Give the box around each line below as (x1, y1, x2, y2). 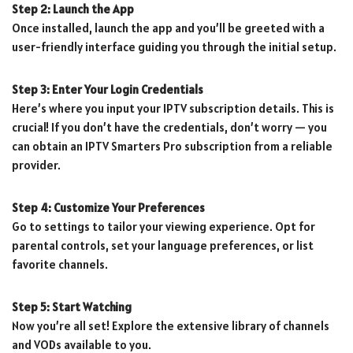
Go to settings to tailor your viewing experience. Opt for (12, 218, 315, 234)
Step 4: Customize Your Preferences (12, 199, 205, 215)
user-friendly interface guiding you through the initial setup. (12, 39, 336, 54)
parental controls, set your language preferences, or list (12, 237, 314, 253)
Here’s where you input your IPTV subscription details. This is (12, 100, 334, 116)
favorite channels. (12, 256, 108, 272)
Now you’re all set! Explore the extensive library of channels (12, 318, 329, 333)
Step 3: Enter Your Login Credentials (12, 81, 203, 97)
